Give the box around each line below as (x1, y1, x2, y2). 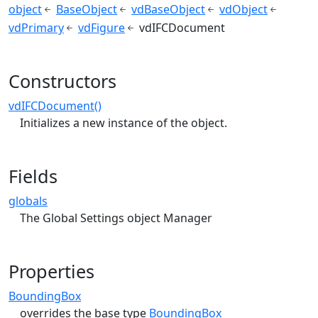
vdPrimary (9, 19, 64, 35)
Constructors (9, 68, 116, 93)
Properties (9, 258, 94, 283)
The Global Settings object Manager (20, 209, 212, 226)
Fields (9, 163, 57, 188)
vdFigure (78, 19, 125, 35)
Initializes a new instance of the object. (20, 114, 227, 131)
